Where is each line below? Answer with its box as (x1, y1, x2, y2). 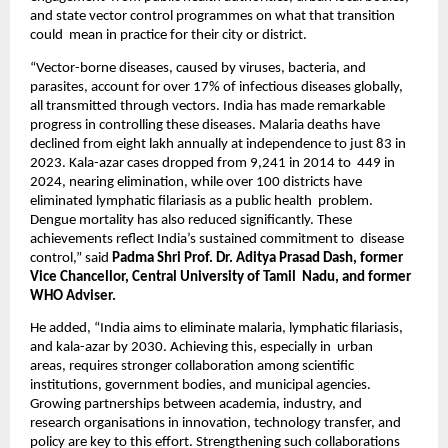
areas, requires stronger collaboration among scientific (30, 358, 354, 374)
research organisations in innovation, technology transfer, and (30, 415, 404, 431)
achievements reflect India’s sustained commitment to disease (30, 231, 404, 247)
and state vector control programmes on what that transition (30, 9, 395, 25)
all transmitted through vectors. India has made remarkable (30, 98, 385, 114)
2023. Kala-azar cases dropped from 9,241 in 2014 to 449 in (30, 155, 395, 171)
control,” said (30, 250, 112, 266)
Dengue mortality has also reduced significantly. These (30, 212, 352, 228)
